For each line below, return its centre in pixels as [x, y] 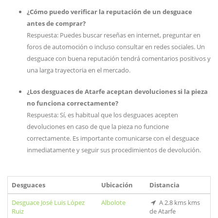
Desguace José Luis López [48, 202]
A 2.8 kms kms [179, 202]
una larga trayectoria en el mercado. [79, 70]
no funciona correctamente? [73, 103]
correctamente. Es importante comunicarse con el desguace [113, 138]
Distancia [164, 185]
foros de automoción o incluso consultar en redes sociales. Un [116, 47]
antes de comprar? [56, 23]
